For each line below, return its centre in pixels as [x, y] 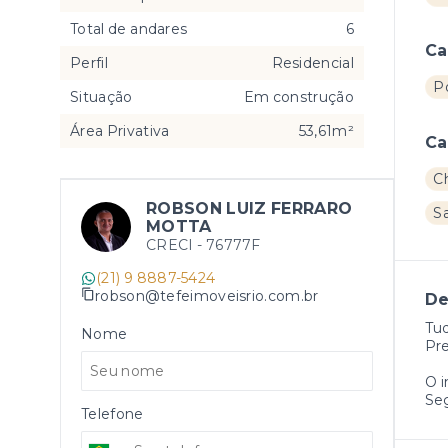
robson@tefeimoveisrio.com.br [207, 295]
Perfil [89, 63]
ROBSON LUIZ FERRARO [249, 208]
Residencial [312, 63]
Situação [101, 97]
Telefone [112, 414]
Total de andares [129, 29]
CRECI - [176, 245]
